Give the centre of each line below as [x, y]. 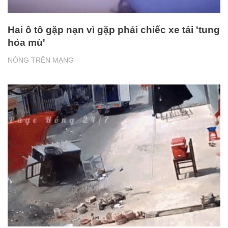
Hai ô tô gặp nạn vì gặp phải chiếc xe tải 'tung [114, 30]
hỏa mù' [26, 42]
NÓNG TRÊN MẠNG [41, 60]
